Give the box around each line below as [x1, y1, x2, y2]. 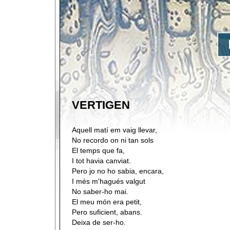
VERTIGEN [72, 99, 130, 111]
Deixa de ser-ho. [72, 218, 126, 226]
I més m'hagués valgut [72, 177, 145, 185]
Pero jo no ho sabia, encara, [72, 167, 164, 175]
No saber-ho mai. [72, 187, 128, 196]
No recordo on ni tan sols [72, 136, 154, 144]
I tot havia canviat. [72, 157, 131, 165]
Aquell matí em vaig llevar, [72, 126, 157, 134]
